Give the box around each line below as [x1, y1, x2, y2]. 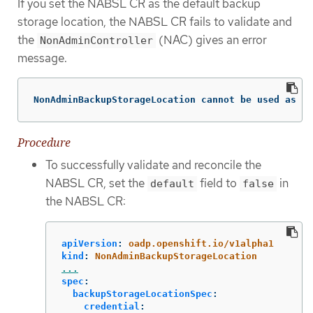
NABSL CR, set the [45, 175, 147, 191]
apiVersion [61, 238, 117, 249]
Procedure [17, 134, 71, 150]
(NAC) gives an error [156, 31, 267, 48]
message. [17, 50, 67, 66]
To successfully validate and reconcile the [45, 156, 261, 173]
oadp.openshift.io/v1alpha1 [129, 238, 274, 249]
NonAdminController [40, 34, 153, 47]
